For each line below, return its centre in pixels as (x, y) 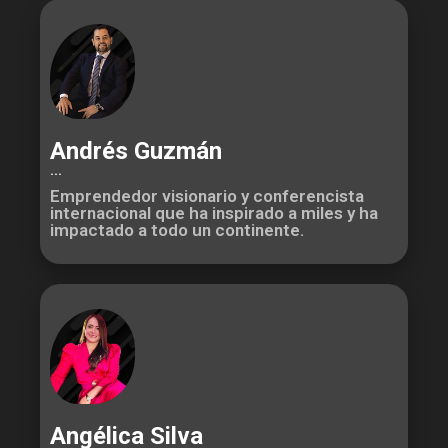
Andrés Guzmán (136, 150)
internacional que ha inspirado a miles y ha (214, 212)
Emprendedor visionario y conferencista (207, 195)
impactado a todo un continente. (177, 229)
